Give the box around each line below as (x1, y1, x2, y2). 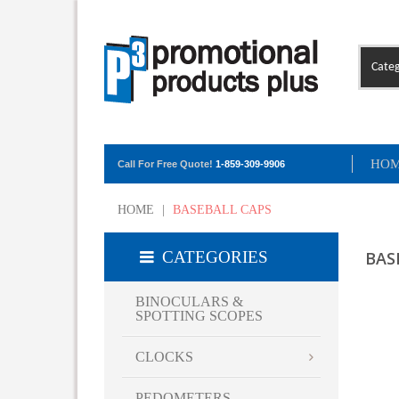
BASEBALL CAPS (169, 203, 272, 217)
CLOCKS (135, 349, 193, 365)
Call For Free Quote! (118, 159, 216, 170)
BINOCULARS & (135, 294, 243, 310)
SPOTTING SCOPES (135, 308, 263, 324)
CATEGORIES (162, 248, 268, 267)
